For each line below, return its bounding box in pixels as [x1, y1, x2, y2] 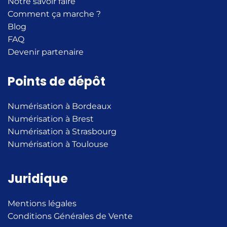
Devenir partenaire [8, 47, 84, 57]
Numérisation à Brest [8, 114, 94, 124]
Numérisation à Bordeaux [8, 101, 111, 111]
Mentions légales [8, 199, 77, 208]
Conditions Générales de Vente [8, 211, 133, 221]
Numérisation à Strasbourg [8, 127, 117, 136]
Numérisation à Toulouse [8, 139, 108, 149]
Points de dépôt [8, 73, 105, 90]
